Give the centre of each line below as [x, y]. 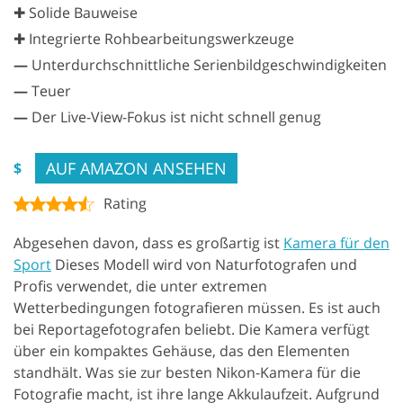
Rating [125, 203]
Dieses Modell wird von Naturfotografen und [204, 264]
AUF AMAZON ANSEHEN [136, 168]
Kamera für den [336, 242]
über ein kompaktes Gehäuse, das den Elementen [182, 350]
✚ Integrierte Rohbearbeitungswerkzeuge [154, 38]
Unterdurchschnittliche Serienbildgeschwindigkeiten [207, 64]
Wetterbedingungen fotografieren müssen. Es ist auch [197, 307]
